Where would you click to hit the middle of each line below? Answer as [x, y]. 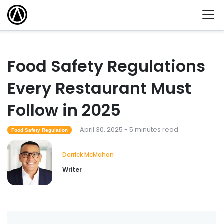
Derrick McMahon [88, 155]
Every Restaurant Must [99, 88]
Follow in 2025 [64, 110]
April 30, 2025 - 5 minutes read [129, 130]
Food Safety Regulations [106, 66]
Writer [72, 170]
